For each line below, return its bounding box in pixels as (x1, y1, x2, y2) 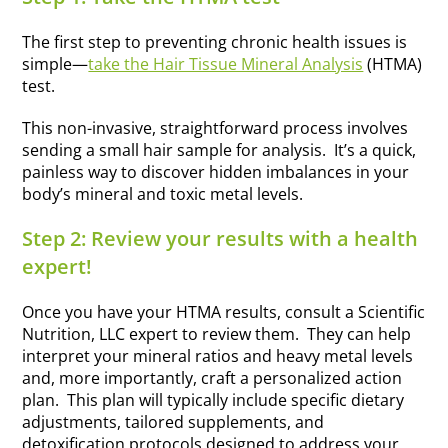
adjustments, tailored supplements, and (22, 411, 325, 434)
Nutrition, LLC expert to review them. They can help (22, 323, 412, 346)
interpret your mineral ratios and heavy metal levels (22, 345, 414, 368)
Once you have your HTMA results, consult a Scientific (22, 301, 426, 324)
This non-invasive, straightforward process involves (22, 117, 409, 140)
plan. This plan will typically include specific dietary (22, 389, 405, 412)
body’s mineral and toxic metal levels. (22, 183, 304, 206)
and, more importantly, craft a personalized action (22, 367, 403, 390)
